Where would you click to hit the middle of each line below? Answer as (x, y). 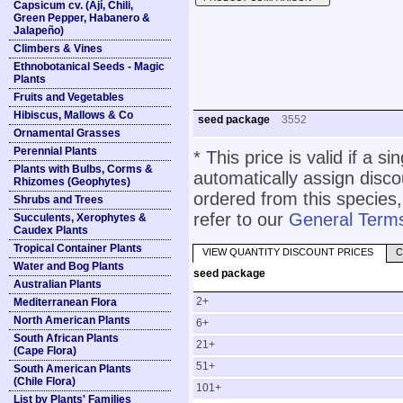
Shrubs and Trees (58, 200)
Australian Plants (58, 284)
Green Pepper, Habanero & (82, 18)
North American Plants (72, 320)
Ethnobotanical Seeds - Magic (89, 67)
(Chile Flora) (45, 381)
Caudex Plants (51, 230)
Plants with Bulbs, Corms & (83, 169)
